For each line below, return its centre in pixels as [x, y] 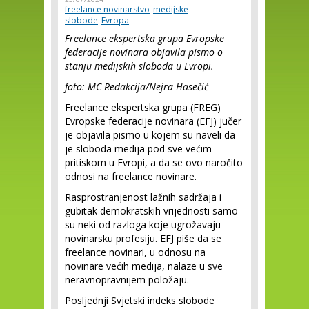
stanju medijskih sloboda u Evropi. [139, 66]
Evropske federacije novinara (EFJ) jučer [153, 121]
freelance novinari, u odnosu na [135, 252]
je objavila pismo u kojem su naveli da [150, 135]
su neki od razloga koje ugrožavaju [143, 225]
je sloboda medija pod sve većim [138, 149]
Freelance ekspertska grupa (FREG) [143, 107]
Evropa [115, 20]
